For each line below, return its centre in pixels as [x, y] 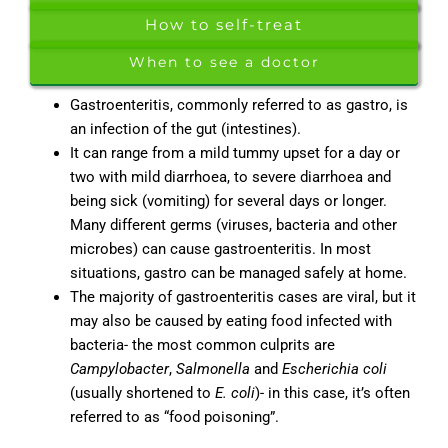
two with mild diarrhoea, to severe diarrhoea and [230, 177]
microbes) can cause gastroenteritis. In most [220, 249]
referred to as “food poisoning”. [174, 417]
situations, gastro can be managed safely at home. [238, 273]
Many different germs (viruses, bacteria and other [233, 225]
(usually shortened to [142, 393]
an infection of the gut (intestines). [185, 129]
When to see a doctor [224, 62]
